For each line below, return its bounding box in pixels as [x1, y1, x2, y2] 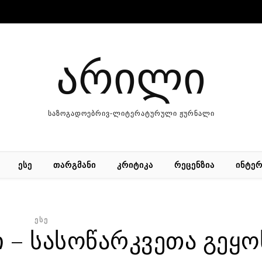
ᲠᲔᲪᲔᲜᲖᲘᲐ [174, 159, 215, 170]
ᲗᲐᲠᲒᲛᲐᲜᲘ [53, 159, 96, 170]
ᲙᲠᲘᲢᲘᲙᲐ [116, 159, 153, 170]
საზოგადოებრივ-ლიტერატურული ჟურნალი [47, 109, 215, 118]
